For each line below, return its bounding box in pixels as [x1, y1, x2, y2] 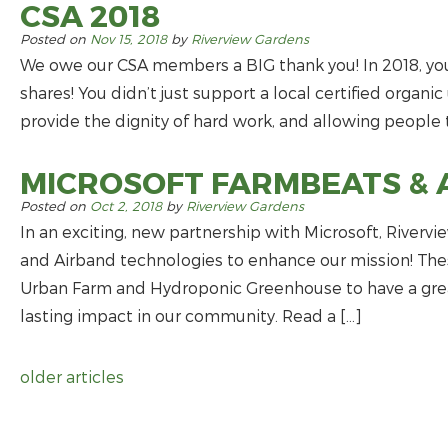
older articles [20, 367, 124, 386]
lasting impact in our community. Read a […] [20, 306, 362, 325]
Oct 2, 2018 [90, 198, 162, 214]
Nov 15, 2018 [90, 31, 167, 47]
